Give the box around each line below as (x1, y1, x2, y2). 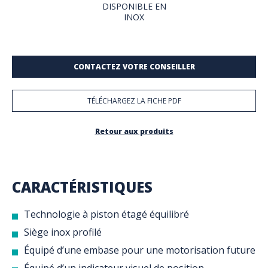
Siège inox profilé (24, 226, 102, 239)
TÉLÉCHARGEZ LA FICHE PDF (87, 96, 181, 106)
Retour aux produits (95, 126, 173, 137)
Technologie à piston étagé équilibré (24, 208, 189, 221)
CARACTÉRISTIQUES (12, 177, 153, 197)
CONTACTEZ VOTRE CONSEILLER (73, 62, 195, 72)
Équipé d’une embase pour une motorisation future (24, 243, 255, 257)
